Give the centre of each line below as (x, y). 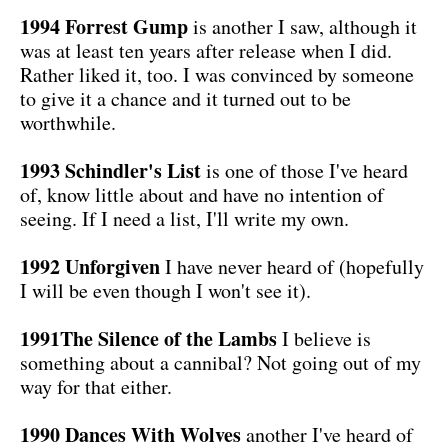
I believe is (324, 338)
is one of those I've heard (304, 170)
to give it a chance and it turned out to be (185, 98)
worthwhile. (68, 122)
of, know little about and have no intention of (202, 194)
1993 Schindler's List (110, 170)
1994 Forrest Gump (104, 26)
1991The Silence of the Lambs (148, 338)
